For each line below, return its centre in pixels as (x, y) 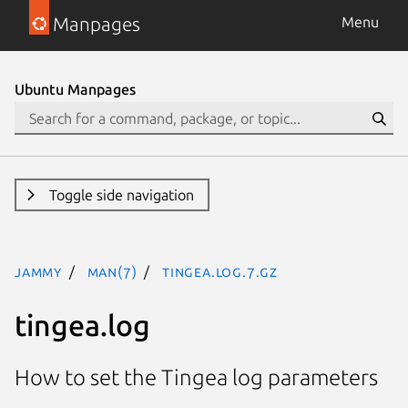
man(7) (112, 271)
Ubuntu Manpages (75, 89)
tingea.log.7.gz (220, 271)
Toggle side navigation (121, 195)
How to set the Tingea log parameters (196, 378)
